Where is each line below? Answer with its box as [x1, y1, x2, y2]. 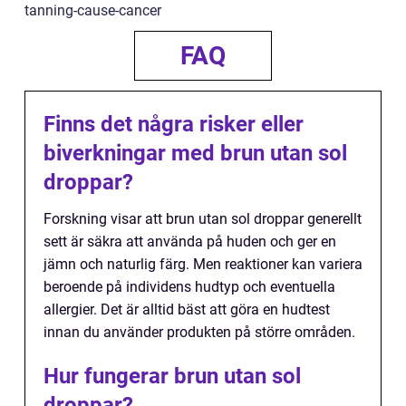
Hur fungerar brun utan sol [43, 363, 301, 389]
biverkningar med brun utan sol [43, 140, 347, 166]
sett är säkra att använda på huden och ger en [43, 233, 336, 250]
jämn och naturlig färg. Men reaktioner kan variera [43, 256, 362, 273]
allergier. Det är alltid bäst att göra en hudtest [43, 301, 330, 318]
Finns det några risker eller [43, 111, 304, 137]
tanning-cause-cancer [24, 2, 161, 19]
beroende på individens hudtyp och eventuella [43, 278, 335, 295]
